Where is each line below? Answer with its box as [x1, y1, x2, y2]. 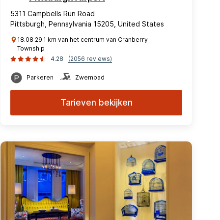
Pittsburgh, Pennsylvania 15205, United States [10, 20, 164, 28]
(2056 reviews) [68, 55, 112, 62]
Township [17, 45, 45, 52]
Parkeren [27, 74, 54, 81]
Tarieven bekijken [60, 98, 133, 108]
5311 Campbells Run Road [10, 9, 95, 18]
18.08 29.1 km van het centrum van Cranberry [17, 36, 148, 43]
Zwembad [75, 74, 105, 81]
